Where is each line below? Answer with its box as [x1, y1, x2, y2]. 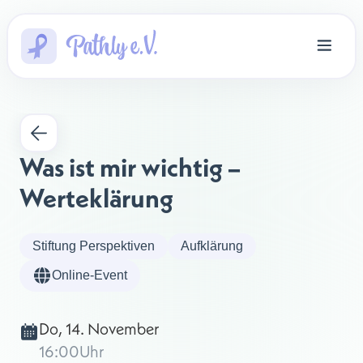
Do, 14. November [39, 318, 159, 339]
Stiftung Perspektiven [32, 239, 155, 253]
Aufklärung [181, 239, 243, 253]
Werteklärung [19, 181, 173, 215]
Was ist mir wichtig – [19, 151, 246, 184]
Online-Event [52, 268, 127, 282]
